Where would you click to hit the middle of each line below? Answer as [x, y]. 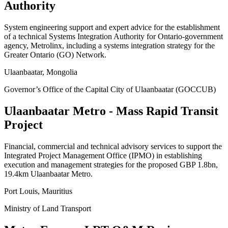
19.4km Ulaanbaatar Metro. [48, 174]
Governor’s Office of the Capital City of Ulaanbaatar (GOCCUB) [110, 89]
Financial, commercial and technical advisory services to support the [113, 146]
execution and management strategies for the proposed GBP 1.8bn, [111, 164]
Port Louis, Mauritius [38, 191]
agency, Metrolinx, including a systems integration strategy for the [109, 45]
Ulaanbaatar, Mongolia [41, 72]
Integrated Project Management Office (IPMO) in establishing [103, 155]
